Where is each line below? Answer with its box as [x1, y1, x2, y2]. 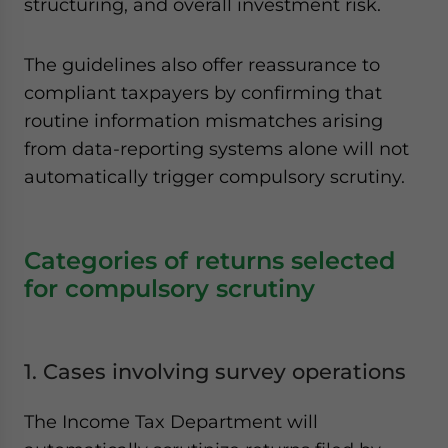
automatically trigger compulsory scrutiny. [24, 166, 405, 187]
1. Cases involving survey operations [24, 359, 406, 384]
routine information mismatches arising [24, 110, 383, 131]
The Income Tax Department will [24, 411, 318, 432]
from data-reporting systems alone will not [24, 138, 409, 159]
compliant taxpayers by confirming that [24, 82, 382, 103]
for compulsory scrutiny [24, 274, 315, 303]
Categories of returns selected [24, 246, 395, 275]
